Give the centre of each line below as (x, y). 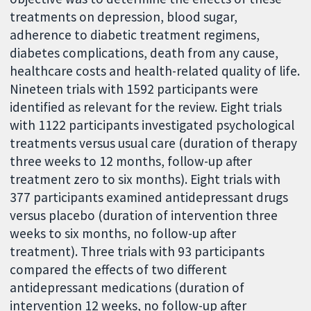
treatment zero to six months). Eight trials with (145, 179)
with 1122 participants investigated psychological (152, 125)
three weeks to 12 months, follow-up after (131, 161)
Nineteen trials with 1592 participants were (134, 89)
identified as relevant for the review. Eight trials (146, 107)
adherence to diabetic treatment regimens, (135, 35)
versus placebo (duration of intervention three (144, 216)
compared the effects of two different (119, 270)
